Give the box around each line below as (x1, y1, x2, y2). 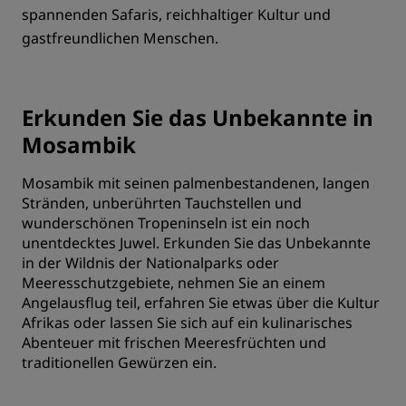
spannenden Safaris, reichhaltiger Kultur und (22, 5, 331, 24)
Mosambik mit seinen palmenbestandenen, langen (22, 173, 370, 193)
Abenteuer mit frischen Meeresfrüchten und (22, 333, 326, 353)
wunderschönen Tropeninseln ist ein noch (22, 213, 310, 233)
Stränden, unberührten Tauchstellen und (22, 193, 302, 213)
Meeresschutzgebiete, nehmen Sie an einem (22, 273, 325, 293)
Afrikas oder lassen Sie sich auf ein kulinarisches (22, 313, 353, 333)
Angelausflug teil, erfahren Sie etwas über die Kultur (22, 293, 380, 313)
